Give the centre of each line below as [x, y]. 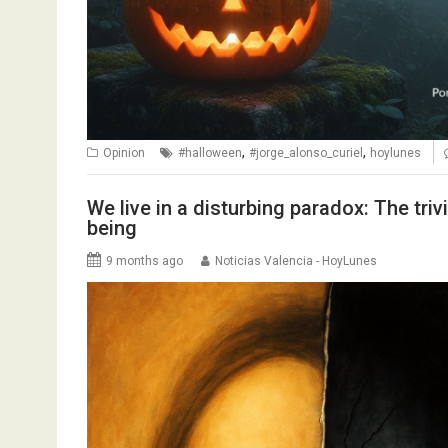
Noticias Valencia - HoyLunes [296, 260]
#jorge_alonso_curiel [306, 153]
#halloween [210, 153]
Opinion [124, 153]
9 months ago [144, 260]
